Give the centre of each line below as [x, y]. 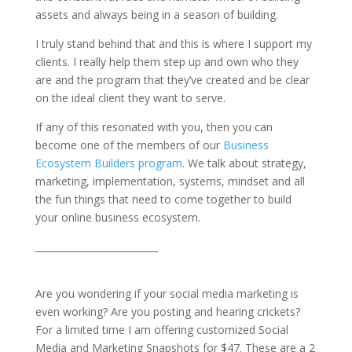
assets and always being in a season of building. [156, 15]
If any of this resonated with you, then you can [154, 127]
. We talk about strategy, [244, 163]
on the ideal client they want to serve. [130, 98]
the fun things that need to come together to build [163, 199]
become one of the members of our [127, 145]
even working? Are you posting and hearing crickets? [167, 312]
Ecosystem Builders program [108, 163]
